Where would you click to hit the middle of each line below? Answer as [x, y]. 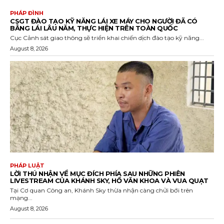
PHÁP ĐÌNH [27, 13]
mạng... [21, 198]
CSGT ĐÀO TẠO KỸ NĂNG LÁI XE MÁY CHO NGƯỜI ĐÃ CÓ [104, 21]
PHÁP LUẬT [27, 166]
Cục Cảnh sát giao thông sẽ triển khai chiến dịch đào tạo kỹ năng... [107, 37]
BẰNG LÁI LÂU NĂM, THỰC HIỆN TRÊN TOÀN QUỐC [94, 28]
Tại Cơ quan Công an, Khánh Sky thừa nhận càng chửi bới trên [101, 190]
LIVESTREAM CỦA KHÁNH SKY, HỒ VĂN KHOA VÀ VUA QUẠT [109, 181]
